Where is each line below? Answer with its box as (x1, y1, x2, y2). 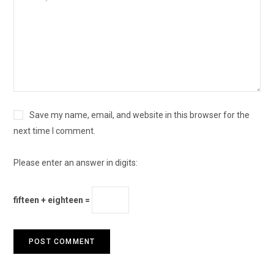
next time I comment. (13, 126, 95, 136)
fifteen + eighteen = (13, 195, 92, 206)
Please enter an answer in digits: (13, 158, 138, 168)
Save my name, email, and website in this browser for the (29, 110, 250, 120)
